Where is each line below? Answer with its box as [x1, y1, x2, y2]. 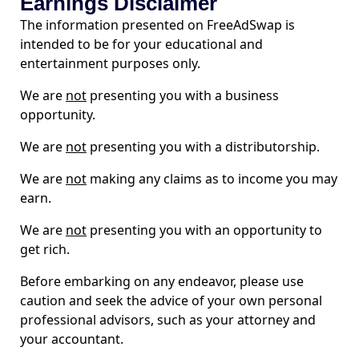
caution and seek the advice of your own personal [20, 292, 322, 309]
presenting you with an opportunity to [87, 221, 322, 239]
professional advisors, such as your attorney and [20, 311, 316, 329]
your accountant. [20, 330, 123, 348]
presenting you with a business [87, 87, 279, 104]
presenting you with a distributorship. [87, 138, 320, 155]
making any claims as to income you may [87, 170, 337, 188]
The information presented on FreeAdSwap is [20, 16, 295, 34]
